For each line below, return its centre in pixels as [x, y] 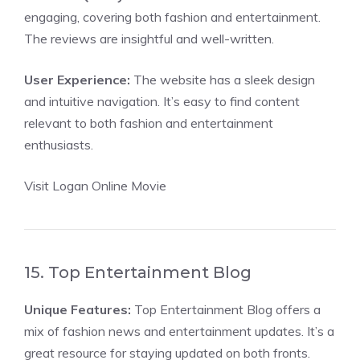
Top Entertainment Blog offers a [226, 309]
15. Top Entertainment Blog [138, 272]
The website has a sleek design [223, 80]
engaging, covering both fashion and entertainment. [172, 17]
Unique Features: [78, 309]
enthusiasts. [59, 145]
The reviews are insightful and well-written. [149, 39]
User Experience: [77, 80]
